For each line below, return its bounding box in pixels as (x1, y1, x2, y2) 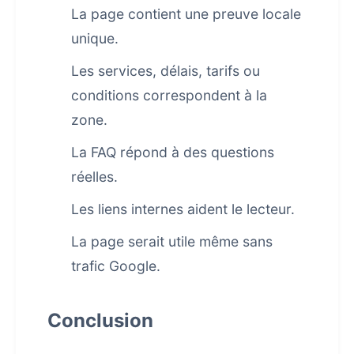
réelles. (71, 168, 118, 185)
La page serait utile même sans (71, 233, 273, 250)
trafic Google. (71, 258, 160, 274)
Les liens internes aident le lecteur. (71, 201, 295, 217)
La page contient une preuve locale (71, 6, 301, 22)
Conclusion (47, 309, 153, 332)
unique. (71, 30, 119, 47)
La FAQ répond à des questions (71, 144, 274, 160)
